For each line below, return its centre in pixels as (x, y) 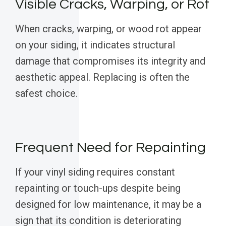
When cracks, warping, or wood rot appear (108, 29)
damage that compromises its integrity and (110, 61)
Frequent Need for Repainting (110, 148)
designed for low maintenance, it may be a (108, 205)
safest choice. (46, 94)
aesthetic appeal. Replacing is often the (102, 77)
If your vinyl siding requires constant (95, 172)
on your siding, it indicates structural (95, 45)
